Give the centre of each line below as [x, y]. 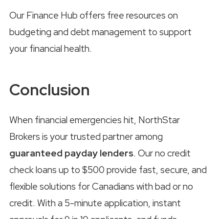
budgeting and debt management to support [100, 32]
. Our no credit [162, 153]
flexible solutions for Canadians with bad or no [101, 186]
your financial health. [51, 49]
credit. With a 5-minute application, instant [95, 203]
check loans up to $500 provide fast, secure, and [108, 170]
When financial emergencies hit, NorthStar [95, 120]
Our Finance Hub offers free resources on [94, 16]
